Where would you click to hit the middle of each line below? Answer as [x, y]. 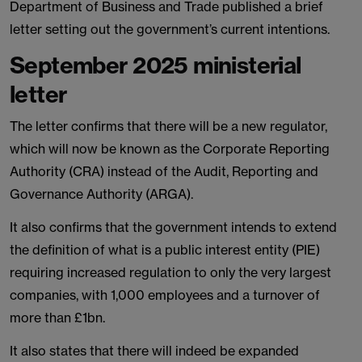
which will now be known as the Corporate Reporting [170, 149]
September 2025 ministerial [156, 65]
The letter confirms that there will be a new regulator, [168, 126]
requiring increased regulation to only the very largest [170, 272]
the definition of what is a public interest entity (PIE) [165, 250]
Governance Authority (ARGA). [101, 194]
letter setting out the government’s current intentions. [170, 29]
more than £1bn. [57, 318]
